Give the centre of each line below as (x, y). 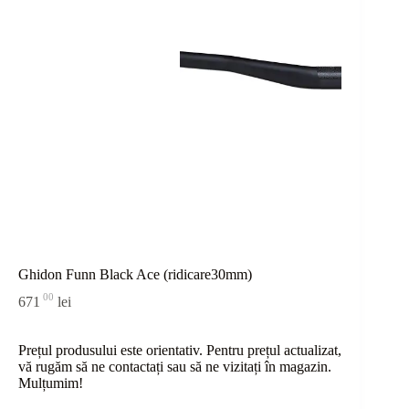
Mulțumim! (51, 383)
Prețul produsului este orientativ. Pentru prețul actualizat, (180, 350)
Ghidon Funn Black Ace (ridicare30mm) (135, 275)
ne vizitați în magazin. (267, 366)
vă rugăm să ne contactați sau (104, 366)
